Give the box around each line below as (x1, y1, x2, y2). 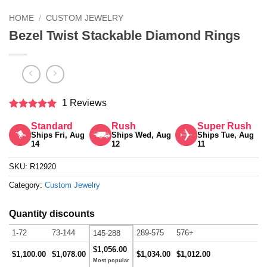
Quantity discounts (9, 209, 95, 219)
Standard (30, 121, 73, 131)
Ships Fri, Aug (30, 131, 85, 139)
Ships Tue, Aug (197, 131, 254, 139)
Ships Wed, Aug (111, 131, 171, 139)
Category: (9, 181, 45, 190)
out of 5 (9, 122, 43, 132)
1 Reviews (57, 98, 107, 108)
